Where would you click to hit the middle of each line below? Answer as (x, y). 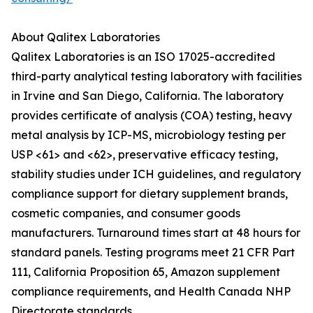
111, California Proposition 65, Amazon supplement (146, 272)
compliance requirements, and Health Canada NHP (151, 292)
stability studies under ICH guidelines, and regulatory (156, 174)
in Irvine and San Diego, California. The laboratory (147, 96)
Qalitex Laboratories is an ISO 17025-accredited (143, 57)
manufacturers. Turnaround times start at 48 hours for (156, 233)
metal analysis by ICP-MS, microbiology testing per (148, 135)
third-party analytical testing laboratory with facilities (156, 77)
